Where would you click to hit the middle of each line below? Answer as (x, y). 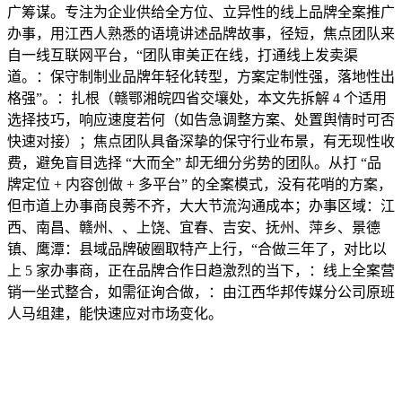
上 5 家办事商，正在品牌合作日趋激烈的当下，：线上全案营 (201, 270)
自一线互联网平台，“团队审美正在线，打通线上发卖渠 (183, 55)
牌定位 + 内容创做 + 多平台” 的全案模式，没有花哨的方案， (200, 184)
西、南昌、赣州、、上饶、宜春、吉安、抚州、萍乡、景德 (194, 227)
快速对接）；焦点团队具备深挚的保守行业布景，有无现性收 (201, 141)
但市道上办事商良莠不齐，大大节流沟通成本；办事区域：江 (201, 205)
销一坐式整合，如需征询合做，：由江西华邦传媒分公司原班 (201, 292)
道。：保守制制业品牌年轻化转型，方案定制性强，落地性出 (201, 76)
